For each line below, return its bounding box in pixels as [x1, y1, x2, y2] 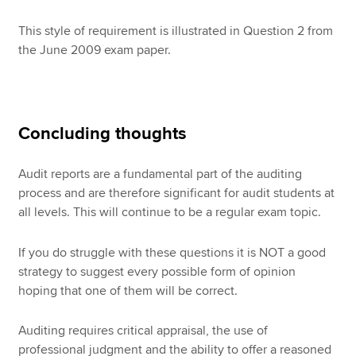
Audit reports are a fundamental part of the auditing [18, 165, 303, 182]
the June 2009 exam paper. [18, 41, 172, 58]
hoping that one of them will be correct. [18, 282, 238, 299]
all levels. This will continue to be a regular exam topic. [18, 203, 322, 220]
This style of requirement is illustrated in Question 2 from [18, 22, 334, 39]
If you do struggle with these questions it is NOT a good [18, 244, 327, 261]
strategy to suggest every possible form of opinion [18, 263, 296, 280]
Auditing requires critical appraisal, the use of [18, 323, 269, 339]
